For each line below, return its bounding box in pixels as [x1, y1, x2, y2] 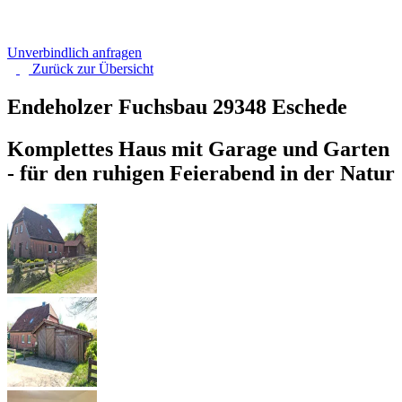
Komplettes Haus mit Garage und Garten [7, 136, 389, 161]
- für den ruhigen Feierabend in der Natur [7, 161, 395, 185]
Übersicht [99, 61, 153, 76]
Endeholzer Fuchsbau [7, 94, 213, 118]
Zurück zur [32, 61, 99, 76]
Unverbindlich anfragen [7, 45, 142, 60]
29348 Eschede [213, 94, 347, 118]
